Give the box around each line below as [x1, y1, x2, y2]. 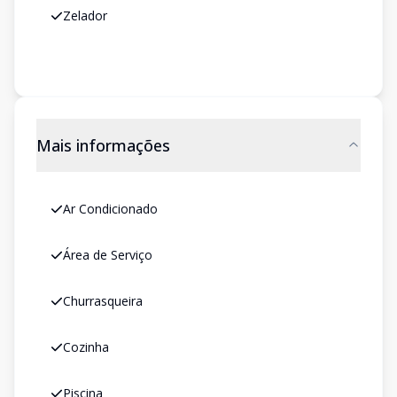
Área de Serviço [63, 246, 152, 263]
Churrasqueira [63, 292, 143, 309]
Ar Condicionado [63, 200, 158, 217]
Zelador [63, 7, 107, 24]
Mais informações [36, 135, 170, 156]
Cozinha [63, 339, 109, 355]
